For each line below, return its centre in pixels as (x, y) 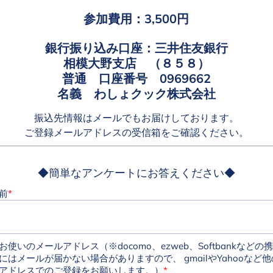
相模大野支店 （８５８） (136, 63)
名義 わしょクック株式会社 (136, 94)
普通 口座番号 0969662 (136, 78)
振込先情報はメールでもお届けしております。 (136, 118)
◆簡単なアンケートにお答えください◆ (136, 173)
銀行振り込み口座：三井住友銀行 (136, 48)
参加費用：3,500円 (136, 19)
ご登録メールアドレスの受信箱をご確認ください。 (136, 132)
